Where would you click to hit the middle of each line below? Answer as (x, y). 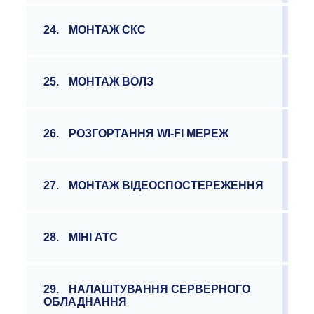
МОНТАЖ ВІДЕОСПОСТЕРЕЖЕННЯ (166, 185)
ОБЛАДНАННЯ (86, 302)
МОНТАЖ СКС (108, 30)
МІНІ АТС (94, 237)
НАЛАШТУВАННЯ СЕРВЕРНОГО (160, 289)
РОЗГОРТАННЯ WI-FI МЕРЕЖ (149, 134)
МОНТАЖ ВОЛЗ (111, 82)
